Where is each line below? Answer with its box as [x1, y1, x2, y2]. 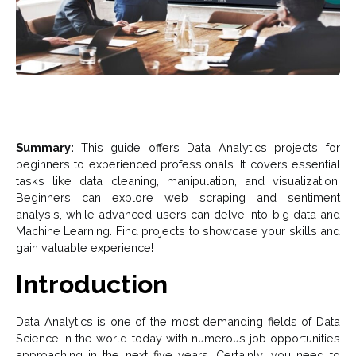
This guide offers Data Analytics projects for [80, 141, 341, 155]
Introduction [16, 269, 168, 300]
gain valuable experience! [16, 241, 153, 255]
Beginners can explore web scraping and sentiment [16, 191, 340, 205]
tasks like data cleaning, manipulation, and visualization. [16, 174, 340, 188]
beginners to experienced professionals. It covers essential [16, 157, 340, 172]
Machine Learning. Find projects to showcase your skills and [16, 224, 340, 238]
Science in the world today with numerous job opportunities [16, 331, 340, 346]
